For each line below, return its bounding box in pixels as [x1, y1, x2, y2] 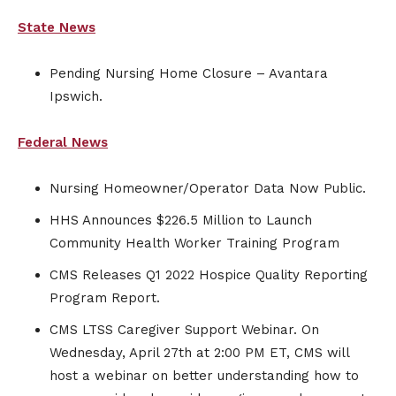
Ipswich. [49, 88, 103, 105]
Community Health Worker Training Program [49, 235, 339, 252]
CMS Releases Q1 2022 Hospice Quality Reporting [49, 267, 368, 284]
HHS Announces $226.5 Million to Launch [49, 212, 312, 229]
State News [18, 19, 95, 36]
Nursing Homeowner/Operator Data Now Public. [49, 180, 366, 197]
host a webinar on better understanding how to [49, 368, 359, 385]
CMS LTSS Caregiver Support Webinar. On [49, 322, 319, 339]
